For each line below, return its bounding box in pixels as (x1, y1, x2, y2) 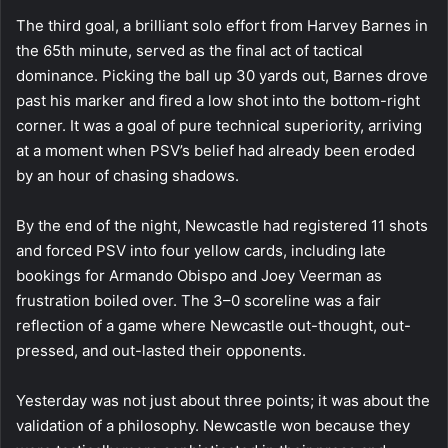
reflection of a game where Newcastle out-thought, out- (16, 316, 411, 336)
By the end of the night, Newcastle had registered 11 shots (16, 216, 428, 236)
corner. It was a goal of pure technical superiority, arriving (16, 116, 422, 136)
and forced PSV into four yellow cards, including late (16, 241, 386, 261)
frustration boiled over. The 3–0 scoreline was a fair (16, 291, 381, 311)
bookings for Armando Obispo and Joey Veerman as (16, 266, 382, 286)
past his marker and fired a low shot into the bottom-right (16, 91, 420, 111)
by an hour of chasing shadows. (16, 166, 239, 186)
